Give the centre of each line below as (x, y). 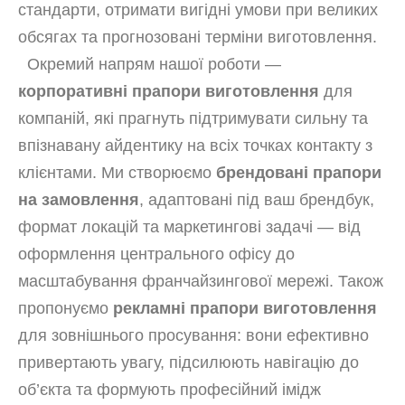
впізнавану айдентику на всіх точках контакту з (195, 146)
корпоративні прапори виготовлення (169, 91)
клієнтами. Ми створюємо (117, 173)
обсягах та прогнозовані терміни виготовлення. (198, 37)
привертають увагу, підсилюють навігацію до (188, 363)
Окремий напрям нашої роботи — (150, 64)
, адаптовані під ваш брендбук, (257, 200)
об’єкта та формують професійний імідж (170, 390)
